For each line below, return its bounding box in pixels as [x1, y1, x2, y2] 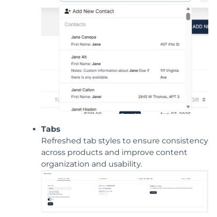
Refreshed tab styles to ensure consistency [41, 136, 208, 145]
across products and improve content [41, 147, 187, 157]
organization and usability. [41, 159, 142, 169]
